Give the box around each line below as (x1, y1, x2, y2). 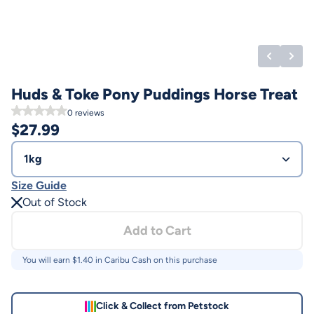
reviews (73, 108, 104, 118)
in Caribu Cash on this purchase (93, 255, 217, 265)
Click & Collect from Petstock (96, 300, 229, 312)
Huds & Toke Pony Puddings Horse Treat (11, 85, 298, 104)
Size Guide (11, 179, 67, 192)
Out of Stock (22, 196, 87, 209)
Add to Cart (123, 223, 191, 238)
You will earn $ (22, 255, 77, 265)
